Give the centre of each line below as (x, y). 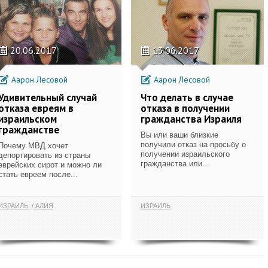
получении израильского (185, 154)
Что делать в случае (187, 97)
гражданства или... (175, 163)
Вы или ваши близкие (179, 135)
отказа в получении (185, 108)
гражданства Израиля (191, 119)
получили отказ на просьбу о (193, 144)
